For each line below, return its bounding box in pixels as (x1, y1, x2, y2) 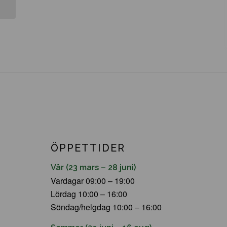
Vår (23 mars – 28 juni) (51, 162, 136, 172)
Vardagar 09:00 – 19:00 (51, 174, 135, 186)
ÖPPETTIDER (51, 142, 125, 155)
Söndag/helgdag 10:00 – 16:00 (51, 201, 162, 213)
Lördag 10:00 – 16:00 (51, 187, 127, 200)
